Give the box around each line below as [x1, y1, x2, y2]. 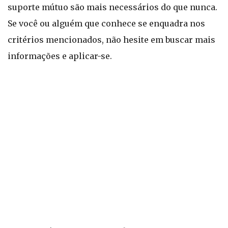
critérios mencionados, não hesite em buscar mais [8, 35, 215, 45]
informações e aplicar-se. [8, 51, 112, 61]
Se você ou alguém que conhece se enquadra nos [8, 18, 205, 28]
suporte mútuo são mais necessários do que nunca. [8, 2, 217, 12]
